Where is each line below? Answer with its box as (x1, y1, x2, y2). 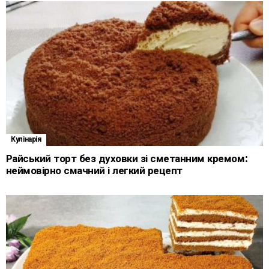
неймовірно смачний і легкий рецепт (6, 165, 183, 177)
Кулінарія (11, 135, 41, 144)
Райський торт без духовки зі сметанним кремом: (6, 153, 249, 165)
